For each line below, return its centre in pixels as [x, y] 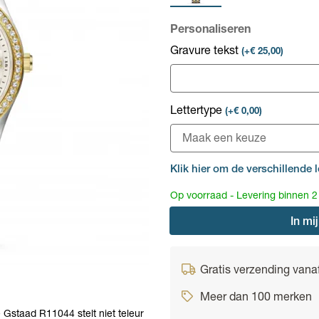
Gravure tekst [206, 52]
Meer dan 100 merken [256, 298]
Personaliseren [210, 31]
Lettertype [198, 112]
